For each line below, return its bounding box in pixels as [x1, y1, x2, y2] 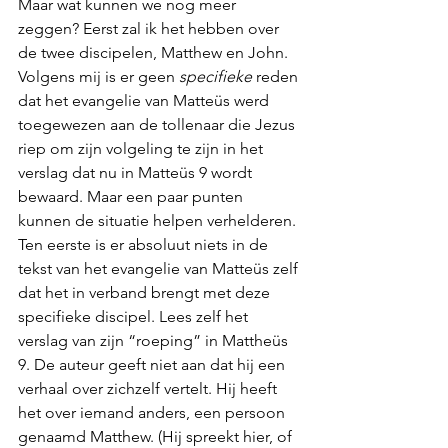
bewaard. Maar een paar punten [18, 187, 247, 206]
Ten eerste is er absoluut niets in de [18, 235, 272, 254]
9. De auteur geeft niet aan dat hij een [18, 355, 289, 374]
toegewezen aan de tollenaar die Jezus [18, 115, 299, 134]
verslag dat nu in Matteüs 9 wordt [18, 163, 256, 182]
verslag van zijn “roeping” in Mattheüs [18, 331, 292, 350]
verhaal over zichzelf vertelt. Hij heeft [18, 379, 281, 398]
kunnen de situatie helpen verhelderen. [18, 211, 300, 230]
